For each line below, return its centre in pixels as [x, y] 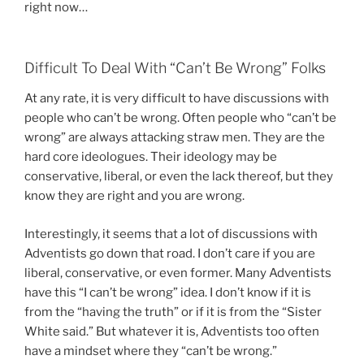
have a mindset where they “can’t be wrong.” [151, 351]
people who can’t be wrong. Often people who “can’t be [180, 118]
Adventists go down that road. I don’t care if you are [170, 253]
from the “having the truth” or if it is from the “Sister [173, 312]
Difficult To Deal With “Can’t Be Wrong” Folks [175, 67]
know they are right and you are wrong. [134, 196]
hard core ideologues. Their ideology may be [151, 157]
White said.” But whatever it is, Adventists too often [172, 331]
